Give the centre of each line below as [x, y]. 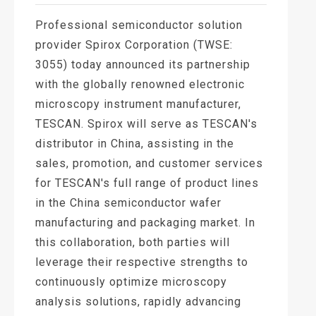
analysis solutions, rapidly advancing [138, 301]
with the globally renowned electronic [140, 84]
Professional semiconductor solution [139, 25]
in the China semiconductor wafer [128, 202]
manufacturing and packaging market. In [145, 222]
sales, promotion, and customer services [149, 163]
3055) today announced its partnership [143, 64]
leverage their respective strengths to [142, 262]
